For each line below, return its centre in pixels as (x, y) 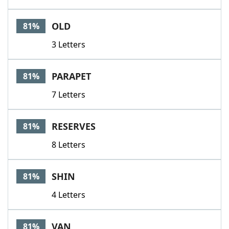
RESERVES (74, 126)
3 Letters (68, 44)
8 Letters (68, 145)
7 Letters (68, 95)
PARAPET (71, 76)
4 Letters (68, 195)
